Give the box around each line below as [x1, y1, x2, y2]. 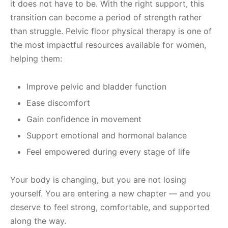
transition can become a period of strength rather [10, 12, 202, 23]
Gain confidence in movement [26, 114, 141, 125]
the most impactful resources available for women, [10, 40, 206, 50]
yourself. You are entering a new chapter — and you [10, 188, 211, 199]
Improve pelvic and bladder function [26, 81, 166, 92]
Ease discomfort [26, 98, 90, 108]
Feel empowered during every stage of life [26, 147, 190, 157]
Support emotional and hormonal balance [26, 130, 187, 141]
